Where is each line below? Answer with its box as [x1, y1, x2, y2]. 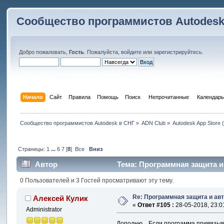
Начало [22, 93, 43, 100]
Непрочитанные [146, 93, 190, 100]
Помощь [96, 93, 118, 100]
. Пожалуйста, [84, 49, 121, 55]
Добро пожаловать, [19, 49, 69, 55]
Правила [68, 93, 90, 100]
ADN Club [141, 119, 165, 126]
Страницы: [17, 145, 46, 152]
